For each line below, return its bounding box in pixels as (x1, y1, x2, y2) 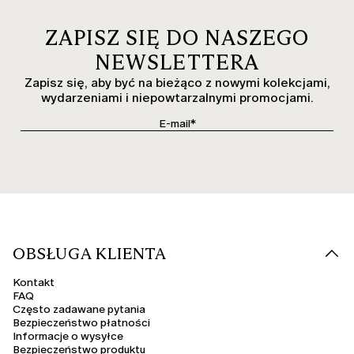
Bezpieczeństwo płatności (13, 315, 150, 330)
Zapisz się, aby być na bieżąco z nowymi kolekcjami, (24, 74, 330, 90)
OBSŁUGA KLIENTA (13, 243, 167, 263)
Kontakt (13, 275, 55, 289)
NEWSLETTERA (95, 49, 259, 75)
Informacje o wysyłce (13, 329, 123, 343)
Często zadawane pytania (13, 302, 145, 316)
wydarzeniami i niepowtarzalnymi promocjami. (40, 89, 314, 105)
